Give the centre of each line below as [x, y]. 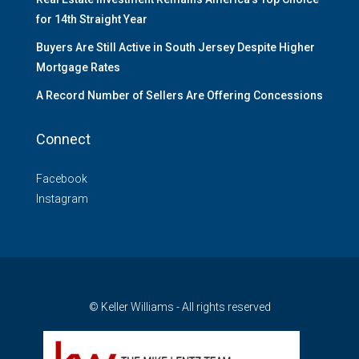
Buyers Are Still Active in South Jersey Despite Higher [175, 48]
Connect [63, 139]
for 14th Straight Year [92, 20]
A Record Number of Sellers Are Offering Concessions [179, 96]
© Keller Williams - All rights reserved [179, 307]
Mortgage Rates [78, 68]
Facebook [62, 179]
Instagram [62, 199]
